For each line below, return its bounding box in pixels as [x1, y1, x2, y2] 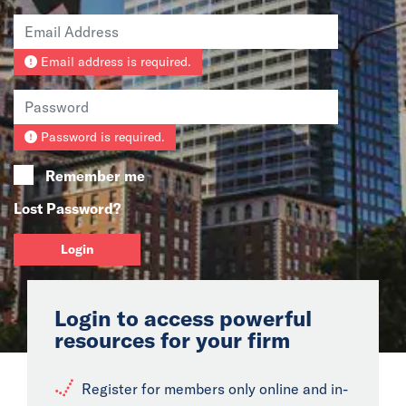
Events [14, 58, 84, 85]
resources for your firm [54, 326, 290, 353]
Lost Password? [14, 199, 121, 217]
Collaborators [14, 105, 157, 132]
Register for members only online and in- [82, 380, 348, 398]
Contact [14, 152, 98, 179]
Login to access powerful [54, 304, 312, 332]
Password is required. [37, 129, 165, 145]
